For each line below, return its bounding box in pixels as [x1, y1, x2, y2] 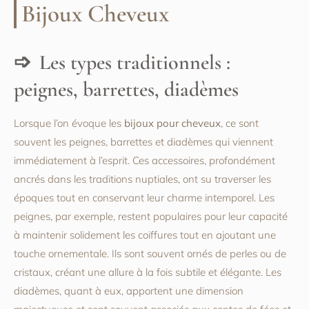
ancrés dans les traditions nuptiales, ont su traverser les [14, 172, 271, 186]
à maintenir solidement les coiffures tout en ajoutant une [14, 228, 276, 242]
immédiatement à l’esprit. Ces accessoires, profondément [14, 154, 275, 168]
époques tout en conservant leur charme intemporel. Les [14, 191, 275, 205]
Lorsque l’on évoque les [14, 117, 124, 130]
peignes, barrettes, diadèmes [14, 77, 239, 103]
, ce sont [221, 117, 259, 130]
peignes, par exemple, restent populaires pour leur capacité [14, 210, 288, 223]
